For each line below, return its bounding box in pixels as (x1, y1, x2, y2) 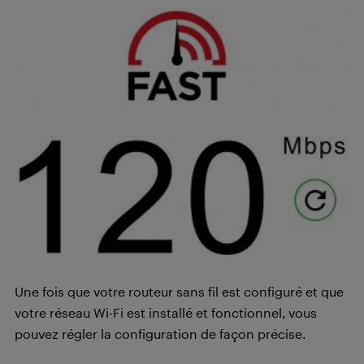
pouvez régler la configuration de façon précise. (15, 326, 305, 342)
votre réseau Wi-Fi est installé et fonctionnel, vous (15, 305, 317, 321)
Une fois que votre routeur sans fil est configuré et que (15, 284, 344, 300)
